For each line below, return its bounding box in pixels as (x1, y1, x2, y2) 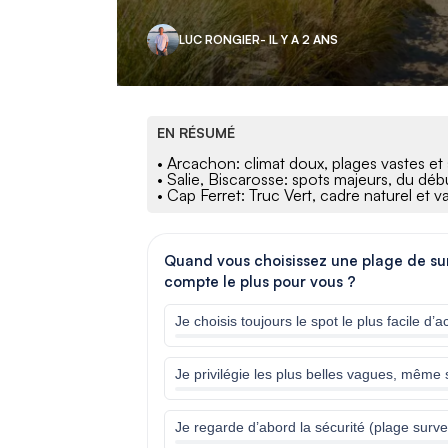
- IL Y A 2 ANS (260, 31, 338, 47)
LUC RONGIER (179, 31, 260, 47)
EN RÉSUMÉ (157, 123, 235, 141)
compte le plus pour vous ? (164, 271, 356, 291)
